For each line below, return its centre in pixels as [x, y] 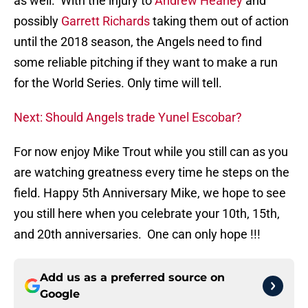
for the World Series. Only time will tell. [118, 83]
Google [60, 294]
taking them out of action [219, 21]
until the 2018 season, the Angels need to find [138, 42]
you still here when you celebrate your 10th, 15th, [147, 214]
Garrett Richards [106, 21]
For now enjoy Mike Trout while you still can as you [151, 152]
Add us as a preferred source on [132, 278]
